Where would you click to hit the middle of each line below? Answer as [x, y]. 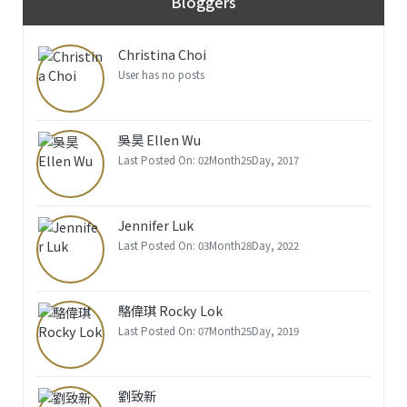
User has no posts [161, 75]
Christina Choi [162, 55]
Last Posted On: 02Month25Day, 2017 [208, 159]
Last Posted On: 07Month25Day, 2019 [208, 330]
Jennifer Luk [155, 225]
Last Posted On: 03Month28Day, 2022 [208, 245]
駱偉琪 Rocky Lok [170, 311]
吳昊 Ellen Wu [159, 140]
